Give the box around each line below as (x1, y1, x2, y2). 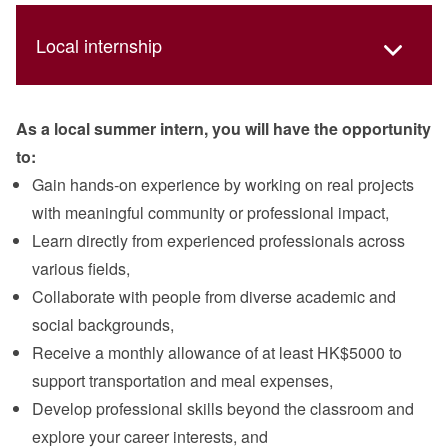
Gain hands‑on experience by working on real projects (32, 173, 414, 197)
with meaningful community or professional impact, (32, 201, 389, 225)
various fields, (32, 257, 130, 281)
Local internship (36, 32, 162, 59)
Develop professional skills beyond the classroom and (32, 397, 414, 421)
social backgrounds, (32, 313, 174, 337)
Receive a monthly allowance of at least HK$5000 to (32, 341, 402, 365)
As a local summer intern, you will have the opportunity (16, 117, 431, 141)
